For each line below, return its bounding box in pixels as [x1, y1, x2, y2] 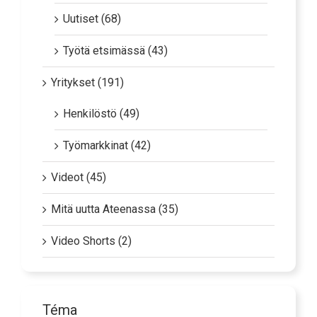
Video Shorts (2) [51, 240, 132, 254]
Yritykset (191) [51, 81, 124, 96]
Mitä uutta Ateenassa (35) [51, 208, 178, 222]
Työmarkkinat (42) [63, 144, 151, 158]
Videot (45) [51, 176, 106, 190]
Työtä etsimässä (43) [63, 50, 168, 64]
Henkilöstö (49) [63, 113, 139, 127]
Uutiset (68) [63, 18, 121, 32]
